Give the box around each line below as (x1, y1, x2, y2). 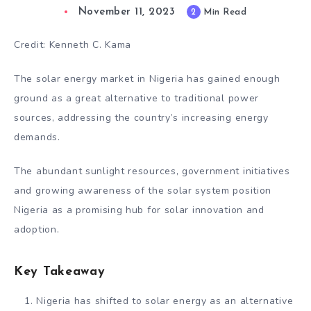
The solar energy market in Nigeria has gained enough (14, 72, 280, 85)
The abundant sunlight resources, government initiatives (14, 164, 290, 178)
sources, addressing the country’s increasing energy (14, 110, 269, 124)
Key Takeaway (14, 265, 110, 279)
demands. (14, 130, 64, 144)
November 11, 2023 (78, 7, 176, 17)
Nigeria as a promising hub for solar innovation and (14, 203, 264, 217)
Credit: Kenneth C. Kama (14, 38, 132, 51)
